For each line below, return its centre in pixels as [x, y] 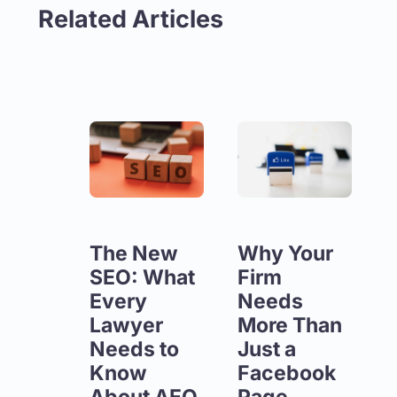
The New [134, 253]
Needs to [135, 349]
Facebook [287, 373]
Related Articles [130, 19]
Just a [267, 349]
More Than [290, 325]
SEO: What [143, 277]
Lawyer [127, 325]
